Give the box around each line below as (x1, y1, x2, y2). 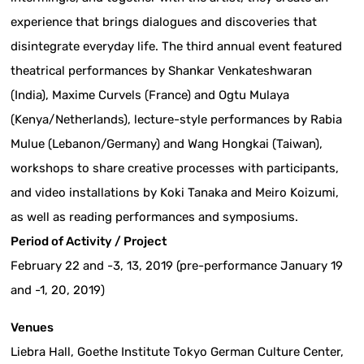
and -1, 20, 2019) (11, 282, 106, 297)
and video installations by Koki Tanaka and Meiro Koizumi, (11, 184, 340, 200)
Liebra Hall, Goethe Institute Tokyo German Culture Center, (11, 344, 344, 359)
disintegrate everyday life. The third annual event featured (11, 38, 343, 54)
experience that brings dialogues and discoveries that (11, 14, 318, 29)
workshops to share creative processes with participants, (11, 160, 340, 175)
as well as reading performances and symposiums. (11, 209, 299, 224)
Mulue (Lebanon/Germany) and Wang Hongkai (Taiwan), (11, 136, 323, 151)
